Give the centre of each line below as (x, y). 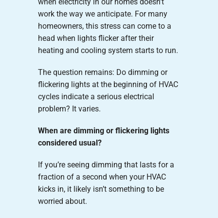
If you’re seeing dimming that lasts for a (106, 164)
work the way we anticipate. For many (102, 14)
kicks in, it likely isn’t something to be (101, 189)
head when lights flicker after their (96, 38)
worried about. (62, 201)
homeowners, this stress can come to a (104, 26)
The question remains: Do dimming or (102, 72)
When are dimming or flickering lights (103, 130)
